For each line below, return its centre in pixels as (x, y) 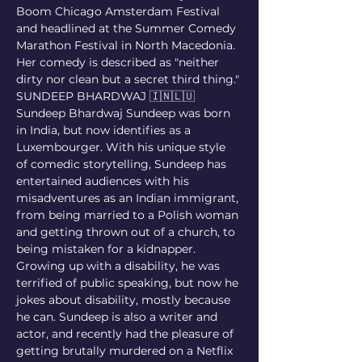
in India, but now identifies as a (105, 130)
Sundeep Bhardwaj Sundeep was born (125, 113)
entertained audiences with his (104, 181)
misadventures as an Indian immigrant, (129, 198)
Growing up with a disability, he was (120, 266)
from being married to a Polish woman (129, 215)
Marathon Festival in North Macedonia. (127, 45)
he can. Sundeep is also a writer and (118, 317)
